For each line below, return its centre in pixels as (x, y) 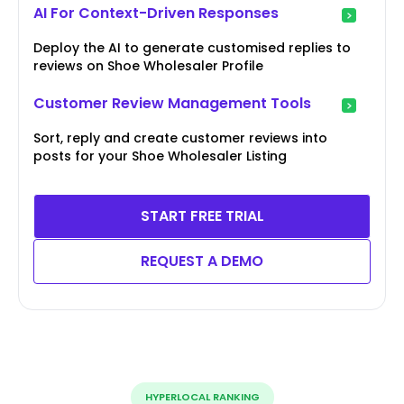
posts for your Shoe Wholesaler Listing (160, 156)
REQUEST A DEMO (202, 262)
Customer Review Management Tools (172, 104)
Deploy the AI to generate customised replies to (192, 48)
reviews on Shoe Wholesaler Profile (148, 66)
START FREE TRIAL (202, 216)
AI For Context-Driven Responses (156, 14)
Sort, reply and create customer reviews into (180, 138)
